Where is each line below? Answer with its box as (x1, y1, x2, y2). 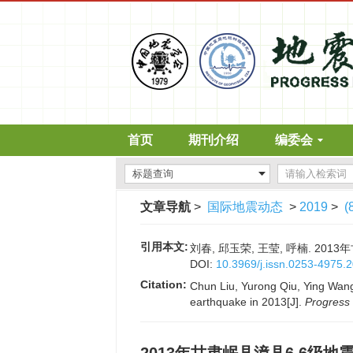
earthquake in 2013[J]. (190, 295, 305, 308)
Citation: (140, 278, 187, 291)
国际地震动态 (207, 200, 283, 214)
